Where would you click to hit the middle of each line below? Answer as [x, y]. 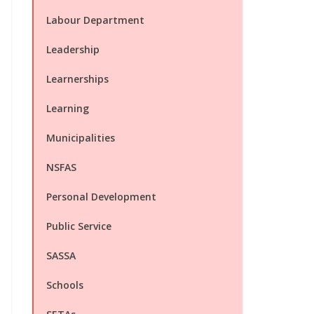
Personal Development [101, 197]
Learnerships [77, 79]
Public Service [79, 226]
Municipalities [81, 138]
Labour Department [95, 20]
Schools [65, 285]
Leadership [73, 49]
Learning [68, 108]
